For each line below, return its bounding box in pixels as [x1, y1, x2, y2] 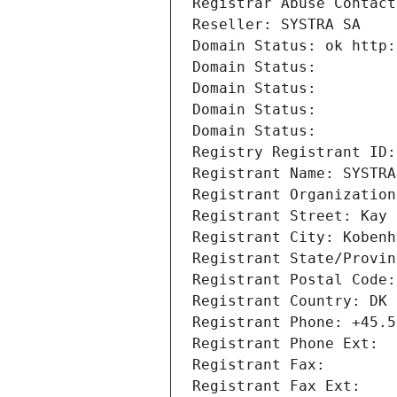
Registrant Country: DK [192, 292, 387, 310]
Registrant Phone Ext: [192, 335, 378, 353]
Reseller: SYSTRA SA [192, 16, 361, 34]
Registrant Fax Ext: [192, 378, 361, 395]
